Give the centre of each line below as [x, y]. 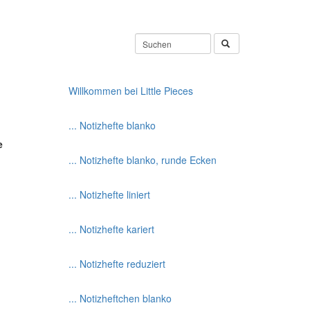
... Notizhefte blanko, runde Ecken [142, 160]
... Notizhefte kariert [111, 229]
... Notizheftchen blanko [120, 298]
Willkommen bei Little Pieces [130, 91]
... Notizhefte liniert [109, 194]
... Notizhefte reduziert [117, 264]
